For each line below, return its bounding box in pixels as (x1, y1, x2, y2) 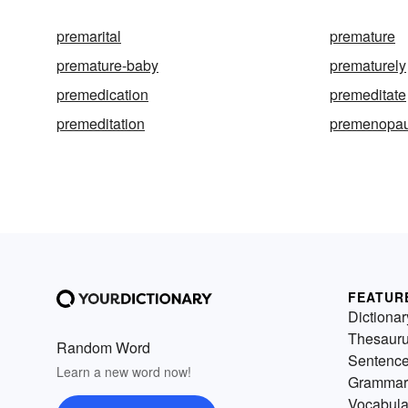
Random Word (56, 337, 150, 358)
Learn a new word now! (56, 362, 191, 381)
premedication (56, 84, 148, 105)
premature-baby (56, 55, 158, 76)
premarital (56, 25, 121, 46)
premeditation (56, 113, 145, 134)
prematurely (330, 55, 406, 76)
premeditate (330, 84, 406, 105)
